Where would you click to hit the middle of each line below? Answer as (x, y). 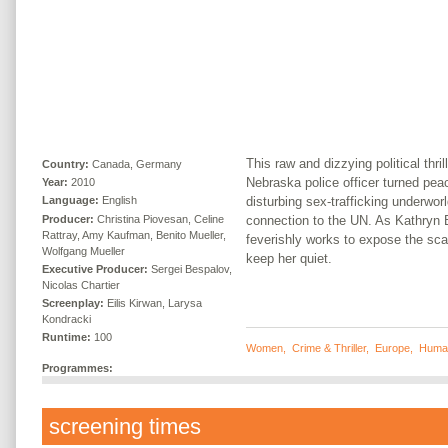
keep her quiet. (289, 258)
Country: (65, 163)
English (119, 200)
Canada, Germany (137, 163)
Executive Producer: (95, 268)
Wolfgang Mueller (83, 250)
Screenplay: (74, 303)
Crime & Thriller (329, 347)
